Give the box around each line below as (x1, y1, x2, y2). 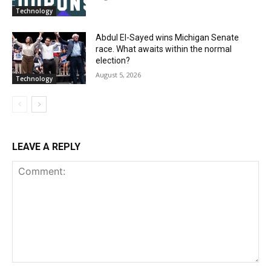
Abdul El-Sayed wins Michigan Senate (96, 33, 240, 43)
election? (96, 56, 131, 66)
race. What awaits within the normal (96, 44, 232, 54)
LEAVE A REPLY (12, 141, 80, 153)
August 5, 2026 (96, 70, 142, 80)
